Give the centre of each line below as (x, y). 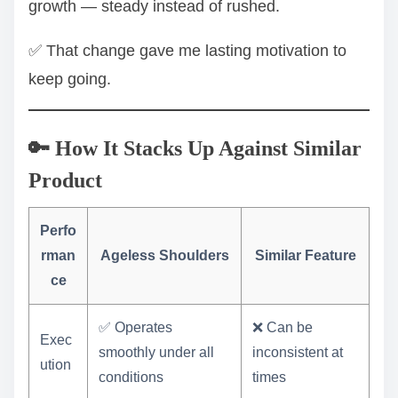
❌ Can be (283, 327)
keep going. (70, 79)
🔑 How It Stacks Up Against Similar (195, 148)
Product (65, 180)
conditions (131, 377)
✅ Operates (135, 327)
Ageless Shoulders (164, 255)
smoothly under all (156, 352)
